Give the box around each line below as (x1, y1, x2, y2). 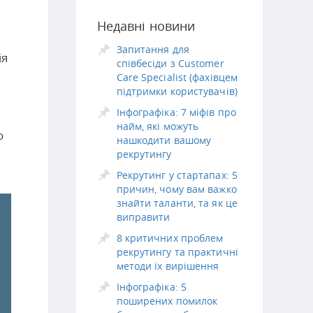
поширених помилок (116, 294, 218, 307)
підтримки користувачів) (116, 85, 238, 98)
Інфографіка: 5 (116, 280, 187, 293)
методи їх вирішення (116, 259, 219, 272)
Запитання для (116, 43, 189, 56)
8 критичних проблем (116, 231, 224, 245)
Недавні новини (96, 17, 196, 34)
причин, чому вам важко (116, 182, 237, 196)
